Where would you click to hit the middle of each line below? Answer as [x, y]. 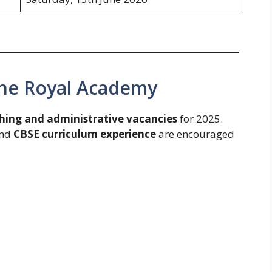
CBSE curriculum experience [85, 134]
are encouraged [195, 134]
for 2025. [200, 119]
